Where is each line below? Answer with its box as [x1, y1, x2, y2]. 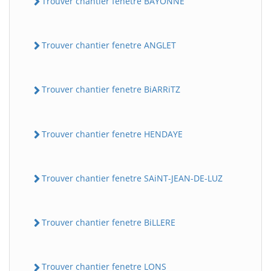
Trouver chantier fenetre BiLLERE [42, 217, 175, 229]
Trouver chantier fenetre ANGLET [42, 39, 176, 51]
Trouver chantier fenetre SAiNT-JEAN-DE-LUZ [42, 172, 223, 184]
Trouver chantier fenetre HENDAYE [42, 128, 183, 140]
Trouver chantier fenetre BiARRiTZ [42, 83, 180, 96]
